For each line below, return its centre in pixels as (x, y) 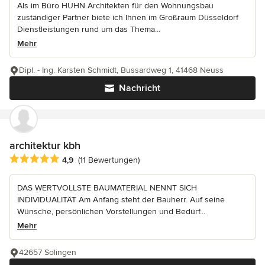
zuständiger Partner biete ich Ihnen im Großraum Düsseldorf (128, 17)
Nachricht (140, 88)
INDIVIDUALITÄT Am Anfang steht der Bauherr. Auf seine (121, 199)
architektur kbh (45, 145)
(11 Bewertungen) (109, 160)
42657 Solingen (48, 252)
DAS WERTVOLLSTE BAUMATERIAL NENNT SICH (107, 188)
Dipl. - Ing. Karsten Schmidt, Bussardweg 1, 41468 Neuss (121, 70)
